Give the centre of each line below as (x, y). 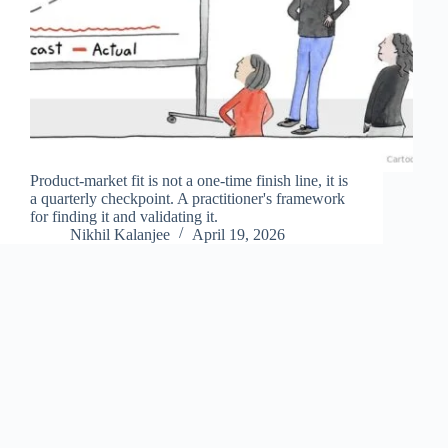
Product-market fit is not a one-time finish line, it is (189, 180)
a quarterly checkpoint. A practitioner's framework (187, 198)
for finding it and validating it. (124, 216)
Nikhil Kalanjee (120, 234)
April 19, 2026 (238, 234)
